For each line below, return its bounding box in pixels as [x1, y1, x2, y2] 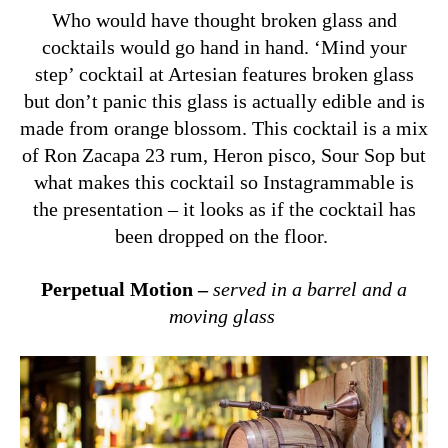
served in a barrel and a [208, 277, 407, 300]
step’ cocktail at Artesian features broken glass [34, 62, 414, 85]
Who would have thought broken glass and [51, 8, 397, 31]
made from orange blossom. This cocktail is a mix [20, 116, 428, 139]
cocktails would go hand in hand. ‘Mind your [41, 35, 407, 58]
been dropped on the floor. [115, 224, 333, 247]
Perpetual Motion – [41, 277, 208, 300]
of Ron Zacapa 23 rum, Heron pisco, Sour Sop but [22, 143, 426, 166]
